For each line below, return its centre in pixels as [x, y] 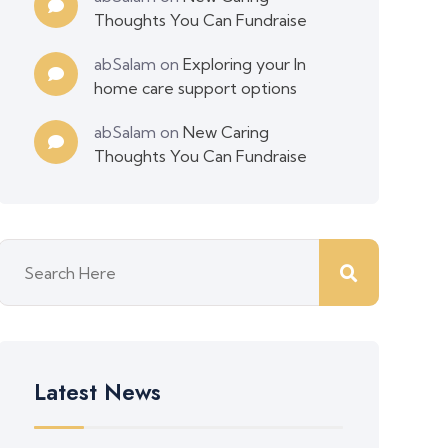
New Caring [226, 132]
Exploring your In [245, 64]
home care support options [196, 88]
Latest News [98, 392]
